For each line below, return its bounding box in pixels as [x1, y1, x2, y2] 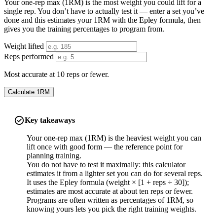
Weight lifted [4, 41, 44, 50]
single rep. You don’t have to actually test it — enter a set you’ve [4, 6, 204, 15]
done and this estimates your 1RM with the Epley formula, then [4, 15, 201, 24]
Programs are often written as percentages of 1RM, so [26, 195, 193, 204]
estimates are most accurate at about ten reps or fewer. [26, 186, 193, 195]
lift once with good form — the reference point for [26, 142, 183, 151]
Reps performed [4, 52, 54, 61]
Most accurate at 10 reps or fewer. [4, 70, 109, 78]
